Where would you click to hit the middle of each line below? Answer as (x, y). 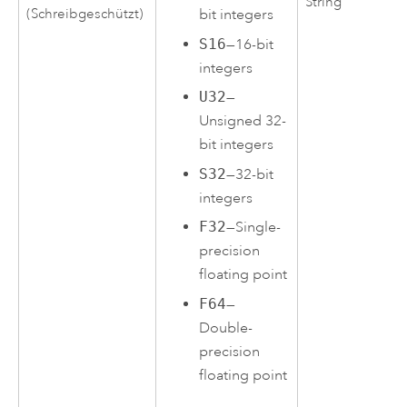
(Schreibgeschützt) (85, 14)
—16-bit (250, 44)
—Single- (254, 228)
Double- (226, 328)
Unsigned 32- (243, 121)
